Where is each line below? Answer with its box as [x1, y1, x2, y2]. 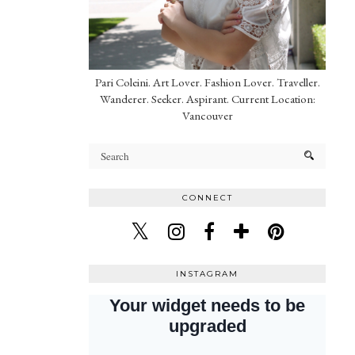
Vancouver [181, 107, 233, 123]
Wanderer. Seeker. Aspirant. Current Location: [99, 90, 315, 106]
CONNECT [181, 192, 233, 203]
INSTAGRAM [176, 268, 239, 279]
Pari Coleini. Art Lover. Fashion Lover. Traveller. [94, 74, 320, 90]
